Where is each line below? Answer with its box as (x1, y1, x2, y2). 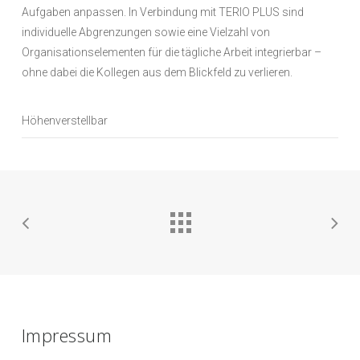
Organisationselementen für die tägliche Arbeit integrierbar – (21, 45, 321, 59)
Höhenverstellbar (21, 113, 108, 127)
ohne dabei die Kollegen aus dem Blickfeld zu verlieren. (21, 65, 292, 79)
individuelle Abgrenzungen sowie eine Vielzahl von (21, 25, 270, 39)
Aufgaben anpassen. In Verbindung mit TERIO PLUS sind (21, 5, 304, 18)
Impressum (21, 322, 112, 347)
